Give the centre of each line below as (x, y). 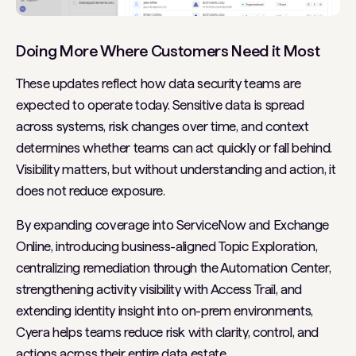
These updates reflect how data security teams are (159, 83)
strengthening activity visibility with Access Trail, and (159, 289)
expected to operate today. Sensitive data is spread (160, 104)
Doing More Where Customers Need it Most (168, 50)
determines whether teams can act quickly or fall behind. (174, 147)
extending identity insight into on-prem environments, (164, 310)
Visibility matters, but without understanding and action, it (176, 169)
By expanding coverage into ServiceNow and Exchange (173, 224)
